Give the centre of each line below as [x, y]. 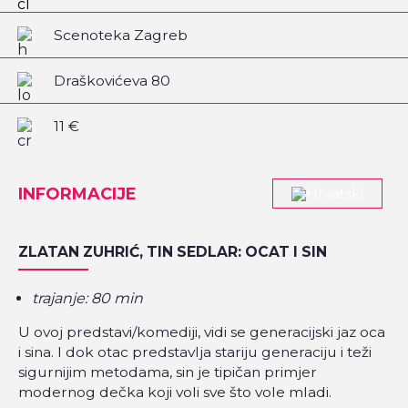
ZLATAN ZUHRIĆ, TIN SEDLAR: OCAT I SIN [173, 252]
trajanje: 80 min [87, 299]
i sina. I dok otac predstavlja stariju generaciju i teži [195, 352]
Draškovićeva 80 [112, 80]
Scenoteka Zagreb [121, 35]
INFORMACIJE [77, 194]
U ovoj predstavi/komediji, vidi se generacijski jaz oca [202, 332]
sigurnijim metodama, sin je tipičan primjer [168, 372]
